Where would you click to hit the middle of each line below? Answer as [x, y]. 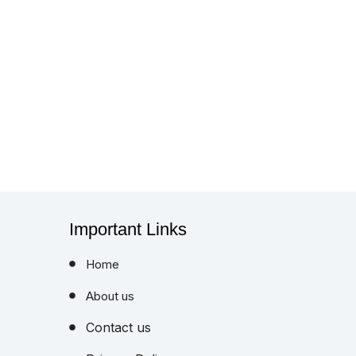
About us [110, 296]
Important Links [128, 230]
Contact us [119, 328]
